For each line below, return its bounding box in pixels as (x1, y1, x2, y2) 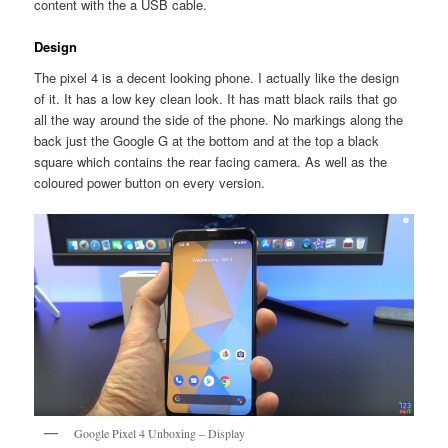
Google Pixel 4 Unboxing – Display (74, 424, 246, 441)
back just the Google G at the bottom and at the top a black (34, 131, 380, 151)
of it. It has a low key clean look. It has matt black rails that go (34, 89, 398, 109)
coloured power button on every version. (34, 173, 266, 193)
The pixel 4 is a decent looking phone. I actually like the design (34, 68, 400, 88)
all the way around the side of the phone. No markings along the (34, 110, 404, 130)
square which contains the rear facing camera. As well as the (34, 152, 388, 172)
